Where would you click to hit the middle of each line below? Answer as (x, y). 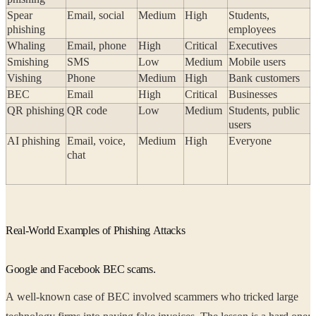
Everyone (250, 141)
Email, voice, (96, 141)
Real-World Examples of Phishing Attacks (96, 231)
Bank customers (264, 78)
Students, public (264, 111)
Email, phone (97, 46)
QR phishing (36, 111)
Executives (253, 46)
